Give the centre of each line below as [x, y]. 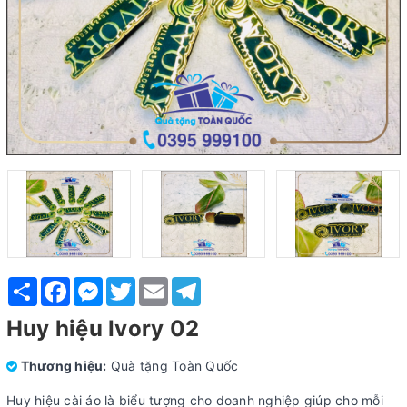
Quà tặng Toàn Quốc [174, 366]
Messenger [137, 284]
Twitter [157, 284]
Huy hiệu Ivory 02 [103, 328]
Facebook [100, 284]
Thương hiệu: [62, 366]
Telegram [229, 284]
